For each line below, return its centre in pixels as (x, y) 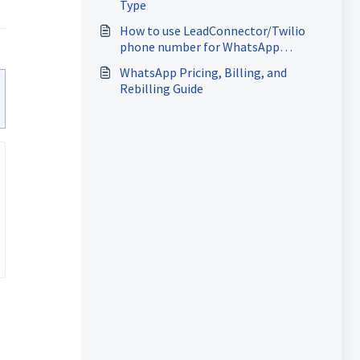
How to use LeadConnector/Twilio (212, 31)
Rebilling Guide (161, 88)
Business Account (167, 63)
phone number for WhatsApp (199, 47)
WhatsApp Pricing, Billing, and (203, 72)
